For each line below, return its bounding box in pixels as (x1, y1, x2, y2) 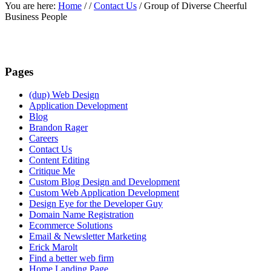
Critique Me (29, 166, 75, 177)
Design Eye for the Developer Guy (29, 198, 163, 209)
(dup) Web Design (29, 90, 99, 100)
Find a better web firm (29, 253, 114, 264)
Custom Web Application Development (29, 188, 179, 198)
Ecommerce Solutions (29, 220, 113, 231)
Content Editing (29, 155, 90, 166)
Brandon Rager (29, 122, 88, 133)
